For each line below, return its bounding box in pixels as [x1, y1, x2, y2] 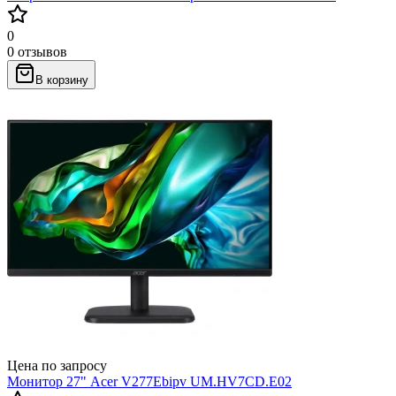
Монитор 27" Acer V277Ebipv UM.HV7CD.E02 [7, 373, 292, 389]
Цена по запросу [7, 357, 107, 373]
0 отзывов [7, 43, 67, 59]
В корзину [35, 72, 88, 87]
